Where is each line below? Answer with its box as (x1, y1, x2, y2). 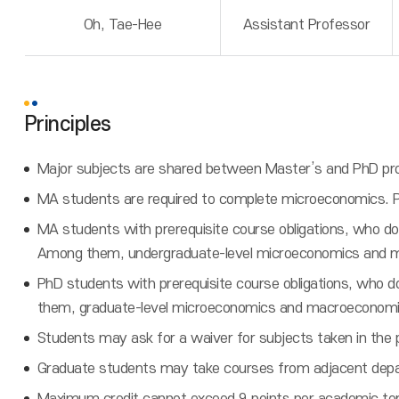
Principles (23, 113, 111, 136)
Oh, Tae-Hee (83, 17, 162, 33)
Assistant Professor (242, 17, 370, 33)
